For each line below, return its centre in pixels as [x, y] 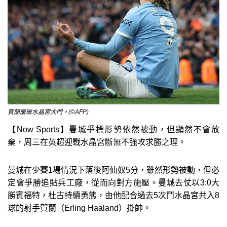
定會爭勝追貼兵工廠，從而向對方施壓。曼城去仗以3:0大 [113, 182]
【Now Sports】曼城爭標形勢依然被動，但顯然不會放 [113, 129]
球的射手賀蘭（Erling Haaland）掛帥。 [79, 208]
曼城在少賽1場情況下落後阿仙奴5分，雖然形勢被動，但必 [113, 170]
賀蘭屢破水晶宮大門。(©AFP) [48, 112]
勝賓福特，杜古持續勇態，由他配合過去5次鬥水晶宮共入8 [113, 195]
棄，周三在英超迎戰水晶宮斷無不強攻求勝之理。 [97, 142]
